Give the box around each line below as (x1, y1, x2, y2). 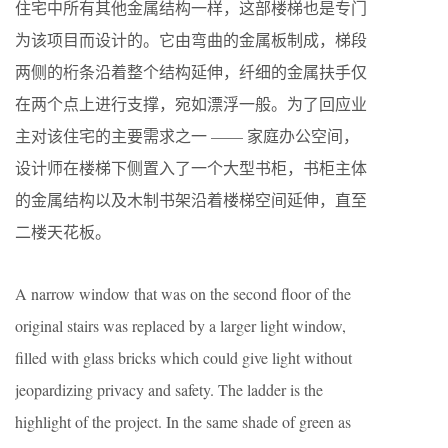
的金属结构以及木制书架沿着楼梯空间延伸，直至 (15, 188, 367, 210)
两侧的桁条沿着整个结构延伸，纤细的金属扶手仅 (15, 60, 367, 82)
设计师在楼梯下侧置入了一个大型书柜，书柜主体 (15, 156, 367, 178)
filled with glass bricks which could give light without (15, 346, 352, 368)
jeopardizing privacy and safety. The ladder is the (15, 378, 323, 400)
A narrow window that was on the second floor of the (15, 282, 351, 304)
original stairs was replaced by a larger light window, (15, 314, 346, 336)
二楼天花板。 (15, 220, 111, 242)
